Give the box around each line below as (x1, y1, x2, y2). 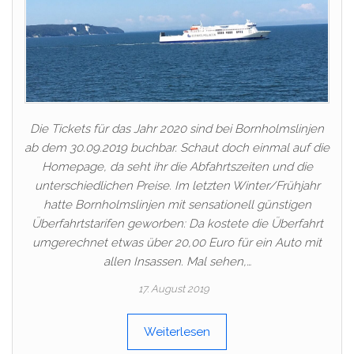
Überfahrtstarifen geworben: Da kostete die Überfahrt (31, 216, 323, 231)
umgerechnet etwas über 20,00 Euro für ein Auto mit (32, 235, 322, 250)
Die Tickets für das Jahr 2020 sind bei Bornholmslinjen (30, 121, 324, 136)
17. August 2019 (138, 282, 209, 295)
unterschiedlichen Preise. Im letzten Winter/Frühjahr (34, 178, 320, 193)
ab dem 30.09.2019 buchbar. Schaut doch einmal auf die (24, 140, 330, 155)
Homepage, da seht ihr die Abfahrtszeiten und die (41, 159, 313, 174)
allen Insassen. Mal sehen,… (103, 254, 251, 269)
